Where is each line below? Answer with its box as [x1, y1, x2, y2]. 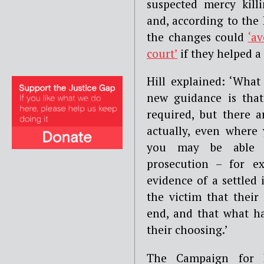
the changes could [147, 29, 248, 45]
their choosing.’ [147, 222, 228, 237]
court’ [147, 46, 177, 61]
